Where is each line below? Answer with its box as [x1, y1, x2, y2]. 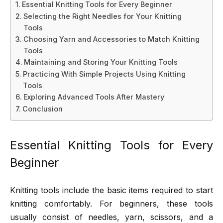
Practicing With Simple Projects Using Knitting [22, 70, 186, 79]
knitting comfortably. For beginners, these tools [10, 199, 213, 209]
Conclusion [22, 105, 63, 113]
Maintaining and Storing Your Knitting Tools [23, 58, 178, 67]
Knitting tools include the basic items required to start [10, 186, 213, 195]
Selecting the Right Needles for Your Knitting [23, 12, 182, 21]
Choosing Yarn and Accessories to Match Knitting [23, 35, 200, 44]
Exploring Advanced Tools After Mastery [23, 93, 164, 102]
